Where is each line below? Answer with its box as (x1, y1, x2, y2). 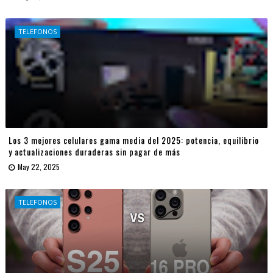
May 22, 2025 (17, 161, 60, 172)
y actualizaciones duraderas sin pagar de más (8, 145, 180, 158)
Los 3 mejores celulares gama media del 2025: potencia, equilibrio (8, 133, 259, 147)
